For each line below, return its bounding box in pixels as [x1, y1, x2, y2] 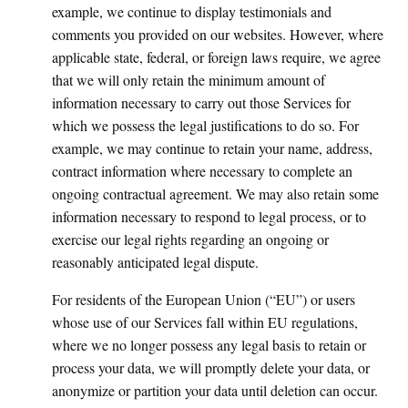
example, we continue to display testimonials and [52, 2, 331, 21]
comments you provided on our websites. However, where [52, 25, 383, 44]
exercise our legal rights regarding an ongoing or [52, 229, 329, 249]
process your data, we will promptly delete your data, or [52, 358, 370, 377]
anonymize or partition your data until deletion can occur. [52, 381, 378, 400]
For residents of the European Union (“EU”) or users [52, 290, 355, 309]
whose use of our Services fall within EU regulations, [52, 312, 358, 331]
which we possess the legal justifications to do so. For [52, 116, 359, 135]
